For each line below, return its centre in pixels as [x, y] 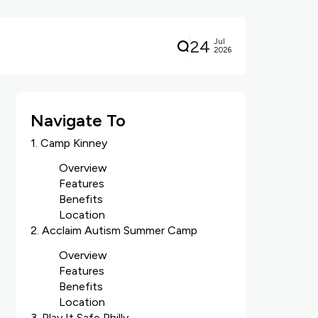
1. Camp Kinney [68, 143]
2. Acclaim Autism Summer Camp [114, 230]
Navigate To [78, 120]
